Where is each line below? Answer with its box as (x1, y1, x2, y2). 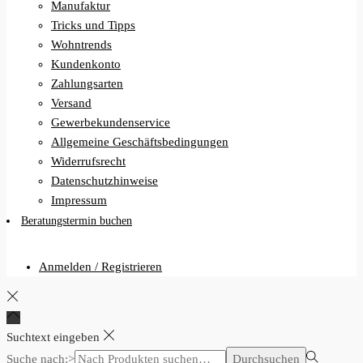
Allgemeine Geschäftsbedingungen (51, 135, 228, 148)
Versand (51, 96, 92, 109)
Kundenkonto (51, 57, 121, 70)
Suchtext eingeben (6, 330, 100, 344)
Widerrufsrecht (51, 154, 126, 168)
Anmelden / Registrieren (39, 259, 162, 273)
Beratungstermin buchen (21, 214, 132, 227)
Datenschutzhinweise (51, 173, 158, 187)
